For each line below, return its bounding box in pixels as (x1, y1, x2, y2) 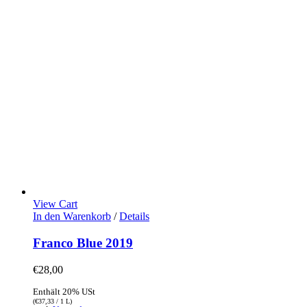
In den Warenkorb (33, 210, 111, 223)
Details (119, 210, 149, 223)
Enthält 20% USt (33, 286, 95, 297)
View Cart (33, 198, 77, 210)
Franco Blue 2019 (33, 235, 133, 250)
